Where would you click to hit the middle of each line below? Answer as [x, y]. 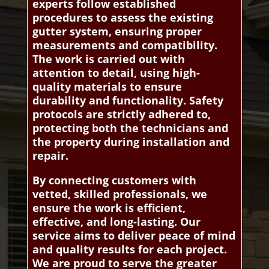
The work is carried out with [108, 59]
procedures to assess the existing [122, 17]
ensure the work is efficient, [109, 207]
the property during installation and [131, 141]
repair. [50, 155]
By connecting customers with [114, 180]
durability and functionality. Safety [128, 100]
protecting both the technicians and [130, 128]
